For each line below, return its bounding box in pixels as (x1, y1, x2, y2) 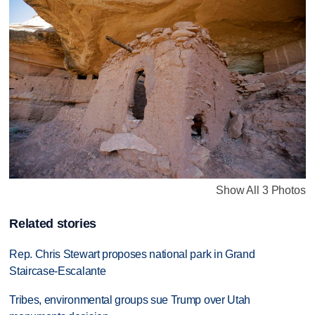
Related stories (9, 216, 97, 231)
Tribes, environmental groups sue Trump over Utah (9, 293, 250, 306)
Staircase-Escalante (9, 265, 106, 278)
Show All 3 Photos (216, 184, 306, 196)
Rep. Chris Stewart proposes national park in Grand (9, 248, 255, 261)
